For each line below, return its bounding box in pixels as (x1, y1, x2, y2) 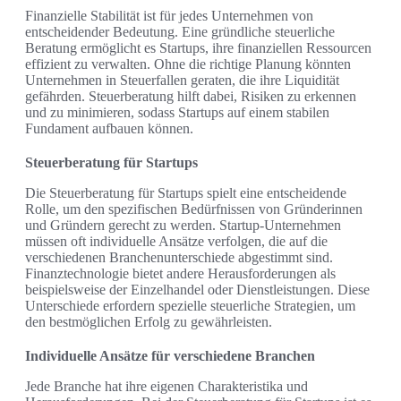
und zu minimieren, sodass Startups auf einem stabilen (25, 105, 329, 121)
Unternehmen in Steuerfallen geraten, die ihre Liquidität (25, 73, 339, 89)
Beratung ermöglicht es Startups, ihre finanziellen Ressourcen (25, 40, 371, 56)
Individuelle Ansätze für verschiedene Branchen (25, 348, 315, 364)
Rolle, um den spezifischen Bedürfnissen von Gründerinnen (25, 201, 363, 218)
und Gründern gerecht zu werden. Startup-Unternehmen (25, 218, 341, 234)
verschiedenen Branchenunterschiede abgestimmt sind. (25, 250, 333, 266)
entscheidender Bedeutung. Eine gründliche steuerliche (25, 24, 335, 40)
